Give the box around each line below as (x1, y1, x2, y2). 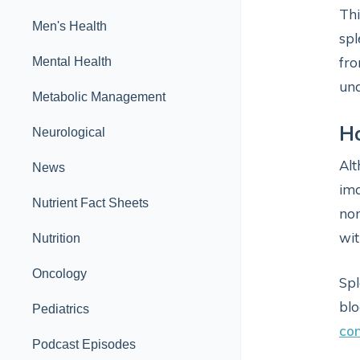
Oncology (32, 267, 87, 280)
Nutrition (32, 231, 80, 245)
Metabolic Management (32, 90, 166, 104)
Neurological (32, 125, 105, 139)
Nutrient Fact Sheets (32, 196, 149, 210)
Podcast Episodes (32, 337, 136, 351)
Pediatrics (32, 302, 89, 316)
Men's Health (32, 19, 107, 33)
